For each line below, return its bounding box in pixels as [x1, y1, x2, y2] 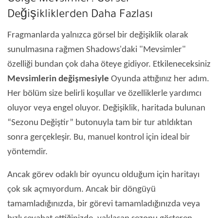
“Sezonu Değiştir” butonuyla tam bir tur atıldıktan [7, 118, 192, 128]
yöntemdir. [7, 147, 48, 157]
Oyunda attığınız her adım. [109, 74, 209, 84]
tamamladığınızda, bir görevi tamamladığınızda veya [7, 200, 200, 209]
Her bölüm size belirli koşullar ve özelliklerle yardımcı [7, 89, 201, 99]
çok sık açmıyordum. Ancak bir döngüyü [7, 185, 156, 195]
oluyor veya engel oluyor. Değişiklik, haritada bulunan [7, 104, 205, 113]
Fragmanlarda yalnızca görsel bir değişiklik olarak [7, 31, 188, 40]
